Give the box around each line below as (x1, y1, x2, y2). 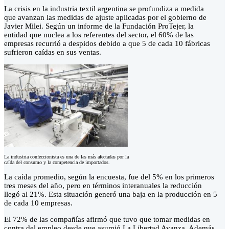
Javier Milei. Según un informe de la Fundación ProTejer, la (4, 22, 194, 31)
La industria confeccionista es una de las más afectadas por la (4, 154, 129, 160)
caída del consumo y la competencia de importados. (4, 159, 110, 166)
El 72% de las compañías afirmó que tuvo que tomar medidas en (4, 215, 210, 224)
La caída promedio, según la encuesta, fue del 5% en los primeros (4, 173, 214, 181)
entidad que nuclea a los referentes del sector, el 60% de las (4, 31, 194, 39)
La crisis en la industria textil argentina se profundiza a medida (4, 5, 204, 13)
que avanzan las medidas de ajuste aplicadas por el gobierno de (4, 13, 207, 22)
